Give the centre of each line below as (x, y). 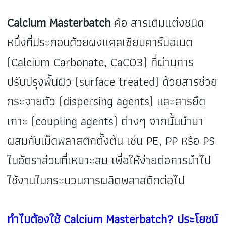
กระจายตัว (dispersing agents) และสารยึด (106, 101)
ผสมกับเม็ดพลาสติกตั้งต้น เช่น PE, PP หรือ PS (111, 141)
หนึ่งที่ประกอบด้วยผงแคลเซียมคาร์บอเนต (100, 42)
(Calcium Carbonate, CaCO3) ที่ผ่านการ (101, 62)
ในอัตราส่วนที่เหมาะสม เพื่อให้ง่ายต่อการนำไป (109, 160)
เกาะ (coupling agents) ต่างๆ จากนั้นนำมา (105, 121)
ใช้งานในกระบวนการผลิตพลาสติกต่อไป (96, 180)
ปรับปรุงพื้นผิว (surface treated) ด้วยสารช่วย (112, 82)
